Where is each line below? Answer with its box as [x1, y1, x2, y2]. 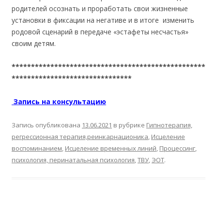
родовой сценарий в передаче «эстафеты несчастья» [12, 27, 188, 37]
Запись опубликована [12, 121, 82, 130]
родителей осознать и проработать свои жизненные [12, 4, 188, 14]
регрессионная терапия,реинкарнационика [12, 132, 148, 141]
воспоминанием [12, 144, 62, 153]
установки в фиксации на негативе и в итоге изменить [12, 15, 194, 25]
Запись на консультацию [12, 97, 106, 107]
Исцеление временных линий [65, 144, 156, 153]
